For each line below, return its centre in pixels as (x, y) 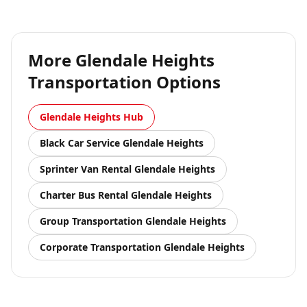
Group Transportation (91, 221)
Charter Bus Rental (84, 195)
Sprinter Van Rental (86, 169)
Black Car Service (80, 143)
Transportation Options (124, 82)
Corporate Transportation (100, 247)
